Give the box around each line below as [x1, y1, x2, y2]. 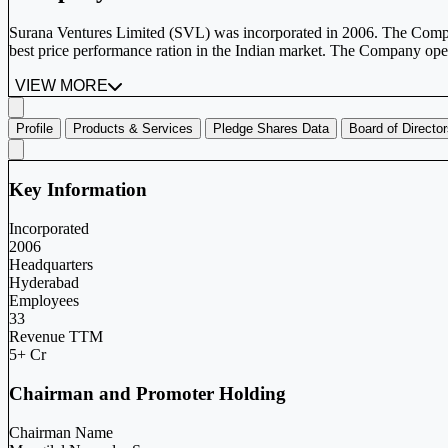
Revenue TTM [9, 328, 103, 346]
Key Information [9, 179, 147, 201]
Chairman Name [9, 423, 113, 441]
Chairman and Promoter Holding [9, 382, 286, 404]
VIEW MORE [15, 76, 108, 94]
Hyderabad [9, 274, 79, 292]
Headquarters [9, 256, 93, 274]
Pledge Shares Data [213, 120, 329, 136]
